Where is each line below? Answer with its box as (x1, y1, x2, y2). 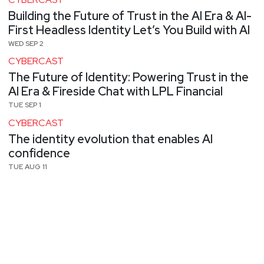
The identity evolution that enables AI (8, 131, 213, 147)
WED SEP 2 (8, 38, 44, 48)
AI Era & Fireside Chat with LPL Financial (8, 84, 223, 100)
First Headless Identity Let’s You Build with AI (8, 22, 250, 38)
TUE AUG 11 (8, 161, 47, 171)
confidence (8, 145, 70, 161)
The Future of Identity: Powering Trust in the (8, 70, 249, 85)
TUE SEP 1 (8, 100, 41, 110)
